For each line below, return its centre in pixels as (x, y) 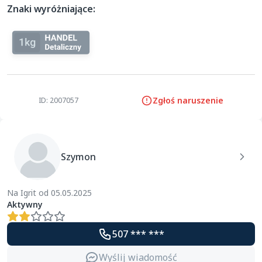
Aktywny (25, 204)
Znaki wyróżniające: (51, 9)
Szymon (78, 157)
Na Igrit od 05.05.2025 (49, 193)
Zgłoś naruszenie (188, 100)
